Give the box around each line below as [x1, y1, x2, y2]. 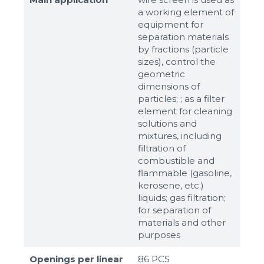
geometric [138, 68, 185, 80]
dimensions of [138, 80, 200, 92]
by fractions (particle [138, 43, 229, 55]
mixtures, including [138, 130, 222, 141]
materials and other [138, 216, 226, 228]
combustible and [138, 154, 214, 166]
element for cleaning [138, 105, 232, 117]
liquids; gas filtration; [138, 192, 226, 203]
